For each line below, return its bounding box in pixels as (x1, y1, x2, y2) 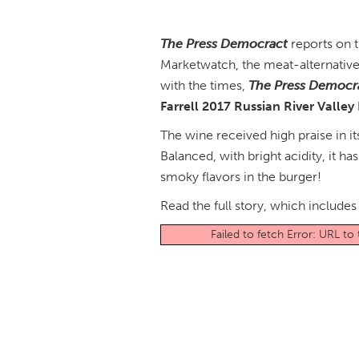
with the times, (159, 78, 248, 93)
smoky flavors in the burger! (159, 169, 321, 184)
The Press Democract (159, 36, 288, 51)
